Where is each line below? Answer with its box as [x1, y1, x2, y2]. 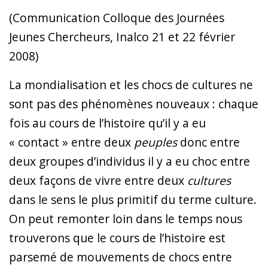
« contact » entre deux [9, 133, 134, 150]
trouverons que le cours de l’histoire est [9, 229, 226, 246]
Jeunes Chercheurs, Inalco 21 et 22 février [9, 28, 235, 45]
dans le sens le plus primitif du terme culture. [9, 191, 257, 208]
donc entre [177, 133, 240, 150]
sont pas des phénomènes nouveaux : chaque [9, 95, 258, 112]
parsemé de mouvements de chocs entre [9, 248, 232, 265]
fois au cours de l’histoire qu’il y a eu [9, 114, 206, 131]
